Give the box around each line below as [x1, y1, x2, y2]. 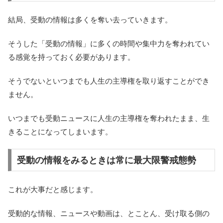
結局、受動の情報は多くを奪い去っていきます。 [8, 15, 172, 24]
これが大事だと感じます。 [8, 185, 98, 194]
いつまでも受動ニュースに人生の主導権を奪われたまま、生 [8, 113, 210, 122]
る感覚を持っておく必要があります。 [8, 52, 135, 61]
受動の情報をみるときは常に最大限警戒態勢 [16, 155, 196, 165]
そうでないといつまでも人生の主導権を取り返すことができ [8, 76, 210, 85]
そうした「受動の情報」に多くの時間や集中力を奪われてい [8, 39, 210, 48]
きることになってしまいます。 [8, 127, 112, 136]
